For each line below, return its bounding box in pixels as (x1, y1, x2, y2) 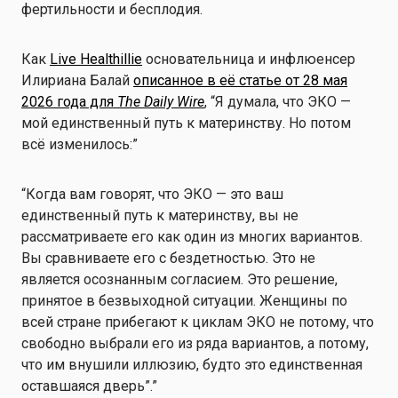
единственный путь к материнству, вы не (21, 207, 298, 224)
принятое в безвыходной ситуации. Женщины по (21, 292, 347, 309)
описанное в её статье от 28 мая (133, 72, 347, 89)
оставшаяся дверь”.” (21, 378, 157, 394)
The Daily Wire (117, 93, 204, 110)
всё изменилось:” (21, 136, 138, 153)
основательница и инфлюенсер (142, 51, 355, 68)
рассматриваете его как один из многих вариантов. (21, 228, 362, 245)
